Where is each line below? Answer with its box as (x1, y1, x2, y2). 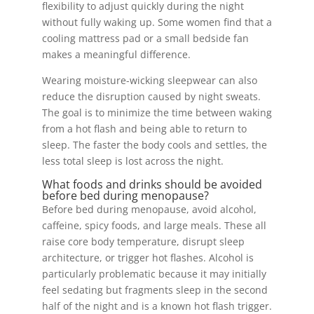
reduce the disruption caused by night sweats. (41, 90, 261, 103)
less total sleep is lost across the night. (41, 154, 224, 168)
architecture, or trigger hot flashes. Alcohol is (41, 251, 254, 264)
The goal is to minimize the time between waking (41, 106, 272, 119)
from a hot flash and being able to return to (41, 122, 247, 135)
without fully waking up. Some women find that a (41, 15, 272, 29)
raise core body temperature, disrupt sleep (41, 235, 245, 248)
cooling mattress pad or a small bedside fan (41, 32, 249, 45)
